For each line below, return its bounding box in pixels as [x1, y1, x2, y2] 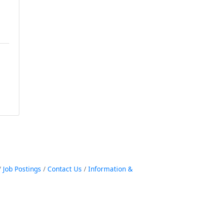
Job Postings [2, 164, 41, 173]
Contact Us [47, 164, 82, 173]
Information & [88, 164, 133, 173]
